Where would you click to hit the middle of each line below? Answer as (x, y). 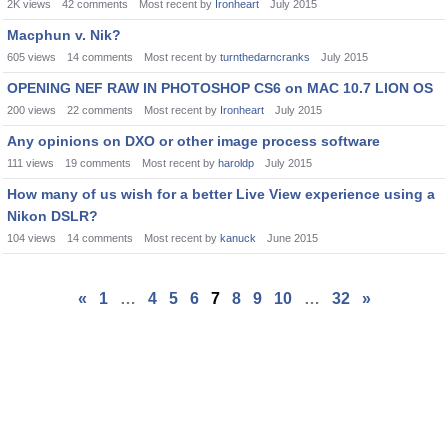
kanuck (238, 238)
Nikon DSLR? (52, 216)
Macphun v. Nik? (64, 35)
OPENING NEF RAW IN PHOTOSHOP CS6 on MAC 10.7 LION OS (220, 88)
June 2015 (292, 238)
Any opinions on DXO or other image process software (193, 141)
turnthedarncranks (265, 57)
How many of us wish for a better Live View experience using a (221, 194)
